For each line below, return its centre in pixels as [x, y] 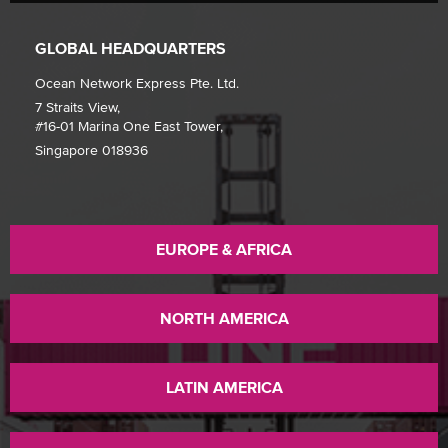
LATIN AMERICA [224, 387]
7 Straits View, [77, 107]
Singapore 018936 [91, 150]
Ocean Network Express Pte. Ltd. [141, 83]
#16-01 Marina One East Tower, [129, 126]
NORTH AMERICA [224, 318]
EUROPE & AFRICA [224, 249]
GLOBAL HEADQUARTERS [130, 48]
